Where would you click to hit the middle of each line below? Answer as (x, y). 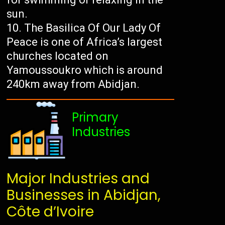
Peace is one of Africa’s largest (85, 42)
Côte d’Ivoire (50, 212)
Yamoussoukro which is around (85, 70)
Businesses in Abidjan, (84, 195)
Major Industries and (78, 179)
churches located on (58, 56)
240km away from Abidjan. (73, 84)
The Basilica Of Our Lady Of (93, 28)
